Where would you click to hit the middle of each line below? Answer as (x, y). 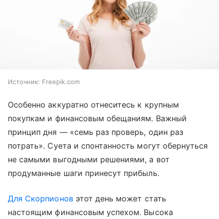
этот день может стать (120, 199)
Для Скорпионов (41, 199)
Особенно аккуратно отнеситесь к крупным (93, 105)
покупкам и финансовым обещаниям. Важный (97, 119)
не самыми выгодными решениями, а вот (89, 160)
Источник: (24, 82)
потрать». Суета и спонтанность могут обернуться (108, 146)
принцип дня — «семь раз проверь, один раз (96, 132)
